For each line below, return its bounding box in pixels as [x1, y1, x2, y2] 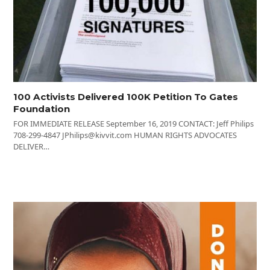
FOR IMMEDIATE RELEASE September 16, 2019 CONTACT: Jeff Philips [13, 118, 254, 129]
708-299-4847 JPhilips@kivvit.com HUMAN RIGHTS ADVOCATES [13, 129, 237, 140]
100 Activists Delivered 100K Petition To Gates [13, 90, 239, 102]
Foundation [13, 102, 71, 115]
